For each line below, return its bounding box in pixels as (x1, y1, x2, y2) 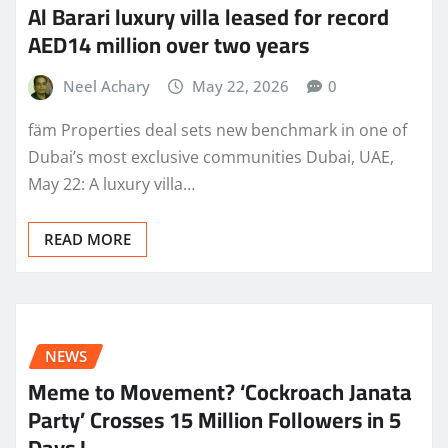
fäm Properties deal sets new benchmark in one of (28, 118, 407, 141)
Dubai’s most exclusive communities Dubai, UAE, (28, 145, 394, 168)
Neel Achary (62, 76, 150, 97)
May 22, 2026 (192, 76, 290, 97)
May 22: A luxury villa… (28, 172, 195, 195)
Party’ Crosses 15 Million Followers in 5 (28, 399, 401, 442)
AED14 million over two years (28, 24, 309, 67)
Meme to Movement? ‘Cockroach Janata (28, 371, 412, 414)
